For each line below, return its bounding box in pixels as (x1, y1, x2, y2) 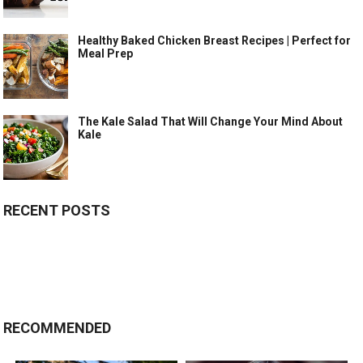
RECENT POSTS (3, 202, 111, 220)
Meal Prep (78, 47, 134, 61)
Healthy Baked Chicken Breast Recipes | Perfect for (78, 34, 352, 48)
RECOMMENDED (3, 319, 112, 337)
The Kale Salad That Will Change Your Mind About (78, 115, 344, 129)
